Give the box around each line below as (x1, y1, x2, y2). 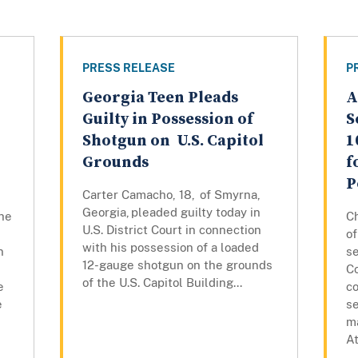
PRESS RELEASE (82, 62, 175, 75)
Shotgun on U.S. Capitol (82, 131, 264, 152)
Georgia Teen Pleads (82, 88, 238, 109)
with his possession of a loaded (82, 241, 259, 255)
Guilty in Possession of (82, 109, 253, 130)
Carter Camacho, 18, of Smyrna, (82, 188, 261, 202)
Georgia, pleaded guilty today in (82, 205, 261, 220)
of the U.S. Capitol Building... (82, 276, 242, 290)
